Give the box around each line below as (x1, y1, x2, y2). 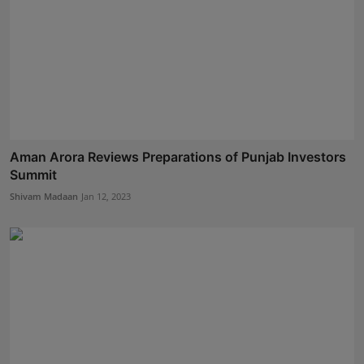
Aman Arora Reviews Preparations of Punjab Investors (10, 148, 346, 165)
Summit (10, 166, 57, 183)
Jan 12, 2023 (81, 189, 131, 202)
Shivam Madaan (10, 189, 78, 202)
